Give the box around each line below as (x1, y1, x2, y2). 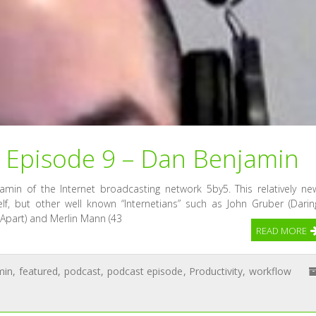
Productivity (189, 265, 243, 279)
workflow (249, 265, 292, 279)
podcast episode (107, 265, 183, 279)
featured (18, 265, 58, 279)
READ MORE (255, 224, 307, 238)
